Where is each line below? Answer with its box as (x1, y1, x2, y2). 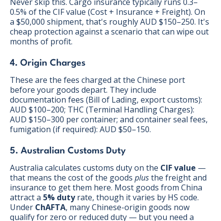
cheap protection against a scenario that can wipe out (10, 26, 209, 37)
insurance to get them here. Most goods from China (10, 182, 202, 193)
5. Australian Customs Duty (10, 146, 126, 155)
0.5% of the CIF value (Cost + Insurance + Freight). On (10, 6, 205, 17)
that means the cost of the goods (10, 172, 135, 183)
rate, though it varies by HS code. (75, 191, 199, 203)
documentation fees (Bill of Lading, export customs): (10, 94, 202, 105)
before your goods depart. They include (10, 84, 156, 95)
